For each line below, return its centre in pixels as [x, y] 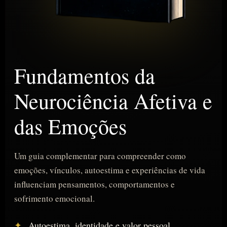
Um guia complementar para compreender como [100, 156]
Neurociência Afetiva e [113, 101]
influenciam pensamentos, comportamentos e [94, 184]
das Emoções [70, 126]
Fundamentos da [85, 75]
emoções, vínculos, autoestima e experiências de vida [110, 170]
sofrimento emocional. [54, 198]
